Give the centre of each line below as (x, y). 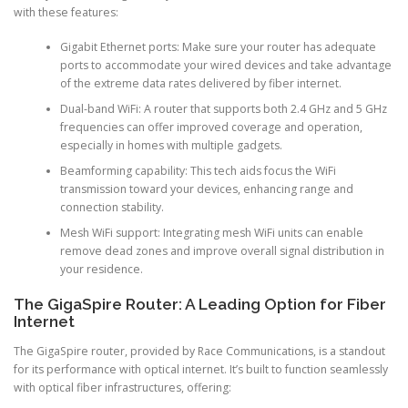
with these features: (66, 12)
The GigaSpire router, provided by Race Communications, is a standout (199, 351)
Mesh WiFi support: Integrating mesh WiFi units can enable (211, 233)
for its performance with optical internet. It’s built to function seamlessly (201, 369)
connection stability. (112, 208)
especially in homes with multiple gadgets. (171, 146)
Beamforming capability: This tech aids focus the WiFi (198, 171)
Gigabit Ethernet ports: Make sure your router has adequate (218, 47)
